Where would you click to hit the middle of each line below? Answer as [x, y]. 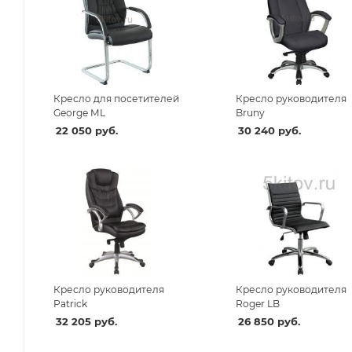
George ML [79, 112]
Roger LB [258, 304]
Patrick [70, 304]
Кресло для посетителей [116, 98]
